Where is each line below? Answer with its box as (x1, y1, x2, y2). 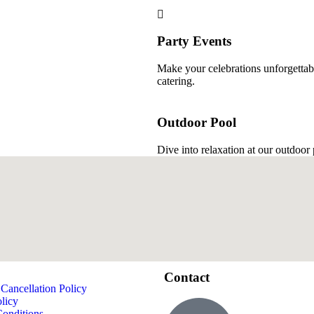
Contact (164, 269, 210, 285)
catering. (157, 75, 195, 88)
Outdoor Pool (157, 114, 236, 130)
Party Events (157, 34, 231, 49)
